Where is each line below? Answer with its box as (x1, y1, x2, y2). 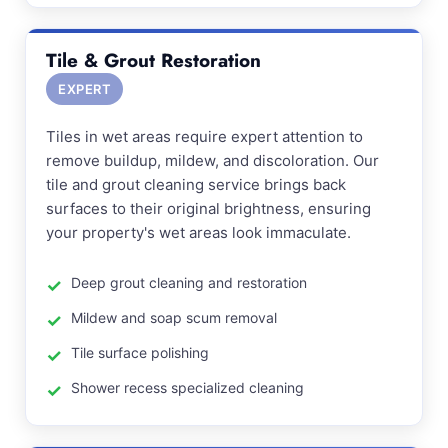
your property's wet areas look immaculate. (46, 223, 351, 242)
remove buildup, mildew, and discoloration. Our (46, 151, 379, 170)
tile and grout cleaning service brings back (46, 175, 346, 194)
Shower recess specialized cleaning (71, 379, 304, 396)
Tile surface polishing (71, 344, 209, 361)
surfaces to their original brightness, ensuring (46, 199, 371, 218)
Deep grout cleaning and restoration (71, 274, 307, 291)
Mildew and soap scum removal (71, 309, 277, 326)
